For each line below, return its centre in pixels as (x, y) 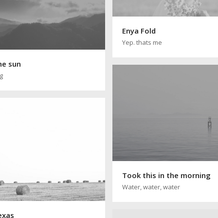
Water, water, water (151, 187)
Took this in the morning (167, 175)
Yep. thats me (142, 42)
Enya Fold (139, 30)
